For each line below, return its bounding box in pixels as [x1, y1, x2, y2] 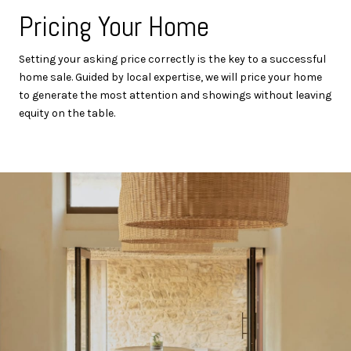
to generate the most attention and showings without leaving [19, 88, 331, 102]
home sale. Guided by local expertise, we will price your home [19, 70, 322, 84]
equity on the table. [19, 106, 115, 120]
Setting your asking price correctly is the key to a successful [19, 52, 326, 66]
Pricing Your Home [19, 8, 209, 45]
